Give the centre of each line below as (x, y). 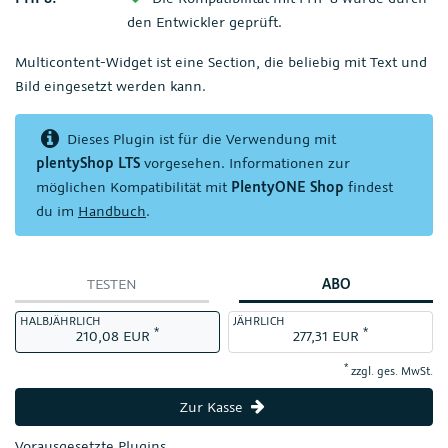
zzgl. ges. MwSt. (390, 370)
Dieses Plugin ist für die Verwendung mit (200, 138)
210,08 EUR (113, 335)
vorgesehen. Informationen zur (245, 162)
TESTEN (112, 283)
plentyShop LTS (88, 162)
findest (368, 186)
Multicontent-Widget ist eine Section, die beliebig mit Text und (221, 61)
